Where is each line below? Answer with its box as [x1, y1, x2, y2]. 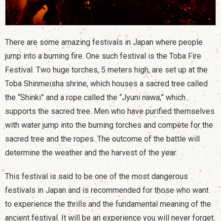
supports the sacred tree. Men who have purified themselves [5, 107, 215, 116]
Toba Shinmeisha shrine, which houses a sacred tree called [5, 79, 208, 89]
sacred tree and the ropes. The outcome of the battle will [5, 134, 200, 144]
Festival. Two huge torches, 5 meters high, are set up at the [5, 65, 208, 75]
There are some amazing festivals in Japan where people [5, 37, 203, 47]
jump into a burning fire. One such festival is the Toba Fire [5, 51, 201, 61]
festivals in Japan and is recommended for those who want [5, 185, 209, 195]
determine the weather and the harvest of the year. [5, 148, 177, 158]
